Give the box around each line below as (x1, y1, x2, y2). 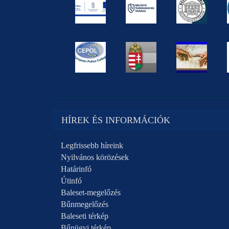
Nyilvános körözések (60, 153, 129, 162)
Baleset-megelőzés (60, 188, 121, 197)
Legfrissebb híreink (60, 141, 123, 150)
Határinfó (60, 165, 91, 173)
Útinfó (60, 176, 82, 185)
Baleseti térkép (60, 212, 108, 220)
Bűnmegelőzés (60, 200, 108, 209)
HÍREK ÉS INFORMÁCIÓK (61, 115, 170, 125)
